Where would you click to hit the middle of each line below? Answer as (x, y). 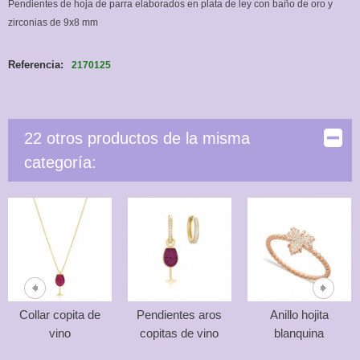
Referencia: (35, 65)
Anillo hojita (299, 315)
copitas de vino (180, 333)
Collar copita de (59, 315)
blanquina (299, 333)
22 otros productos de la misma (137, 138)
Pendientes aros (180, 315)
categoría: (60, 162)
